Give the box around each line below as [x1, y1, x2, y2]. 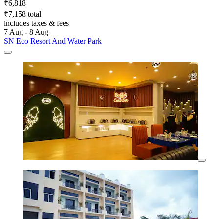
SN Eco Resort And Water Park [4, 36, 102, 45]
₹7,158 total [4, 9, 41, 18]
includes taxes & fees [4, 19, 69, 27]
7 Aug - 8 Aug [4, 27, 48, 36]
